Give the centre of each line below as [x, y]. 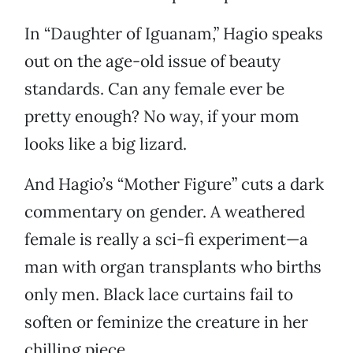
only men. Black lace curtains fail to [159, 295]
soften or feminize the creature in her [166, 322]
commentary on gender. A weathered [165, 212]
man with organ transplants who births [173, 267]
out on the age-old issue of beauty [152, 61]
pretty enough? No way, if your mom [162, 117]
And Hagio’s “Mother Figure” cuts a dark [174, 184]
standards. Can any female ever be [154, 89]
